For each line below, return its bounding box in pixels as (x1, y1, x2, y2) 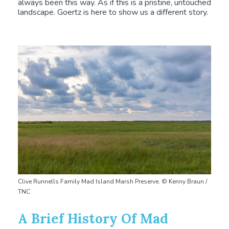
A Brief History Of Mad (18, 210, 168, 227)
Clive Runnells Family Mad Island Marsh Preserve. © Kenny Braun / (18, 177, 207, 186)
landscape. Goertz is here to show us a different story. (18, 7, 208, 18)
